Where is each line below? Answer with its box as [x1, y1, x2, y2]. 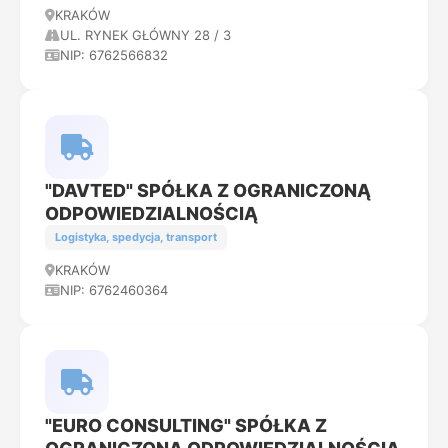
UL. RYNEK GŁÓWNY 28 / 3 [60, 27, 231, 43]
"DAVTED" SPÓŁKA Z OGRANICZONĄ [45, 180, 371, 201]
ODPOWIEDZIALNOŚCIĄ [45, 203, 258, 224]
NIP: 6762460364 [60, 282, 168, 298]
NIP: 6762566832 [60, 47, 168, 63]
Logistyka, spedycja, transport [55, 230, 217, 244]
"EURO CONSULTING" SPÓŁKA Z [45, 415, 327, 436]
